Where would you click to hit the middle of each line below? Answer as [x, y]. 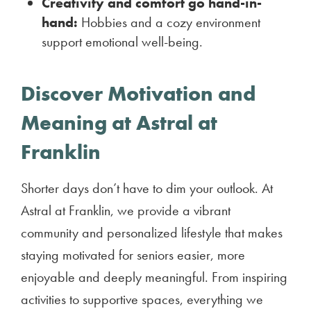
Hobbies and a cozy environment [169, 22]
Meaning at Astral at [119, 123]
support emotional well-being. [122, 42]
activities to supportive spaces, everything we [142, 299]
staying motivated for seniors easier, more [133, 255]
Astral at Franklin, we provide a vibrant [126, 210]
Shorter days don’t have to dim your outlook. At [147, 188]
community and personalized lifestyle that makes [152, 233]
